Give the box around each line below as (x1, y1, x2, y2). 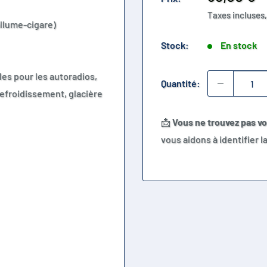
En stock (221, 39, 257, 51)
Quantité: (161, 77, 200, 89)
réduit (207, 1, 245, 20)
